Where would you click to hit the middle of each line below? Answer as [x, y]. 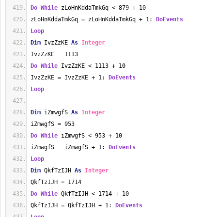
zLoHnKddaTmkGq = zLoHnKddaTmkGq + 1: [93, 19]
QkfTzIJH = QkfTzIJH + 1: [73, 205]
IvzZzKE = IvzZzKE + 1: [70, 77]
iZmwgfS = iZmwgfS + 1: [70, 147]
